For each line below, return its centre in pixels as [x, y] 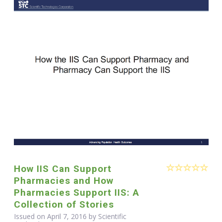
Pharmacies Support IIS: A [76, 192]
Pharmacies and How [63, 180]
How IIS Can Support [62, 168]
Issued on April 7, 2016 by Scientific [70, 216]
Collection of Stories [64, 204]
